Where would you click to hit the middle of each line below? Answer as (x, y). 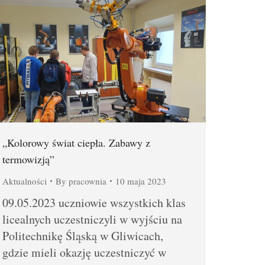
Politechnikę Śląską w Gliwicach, (83, 235)
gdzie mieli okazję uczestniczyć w (84, 252)
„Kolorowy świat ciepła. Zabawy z (76, 142)
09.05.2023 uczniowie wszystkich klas (94, 202)
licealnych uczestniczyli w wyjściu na (92, 219)
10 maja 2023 (141, 181)
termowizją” (28, 159)
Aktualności (25, 181)
